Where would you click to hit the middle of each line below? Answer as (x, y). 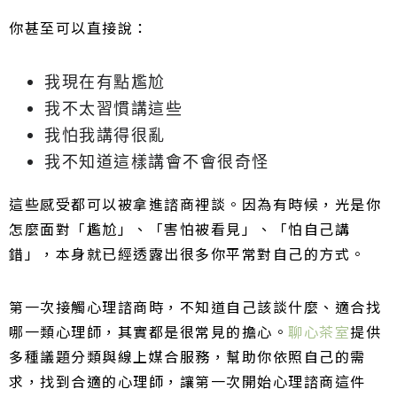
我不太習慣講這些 (113, 109)
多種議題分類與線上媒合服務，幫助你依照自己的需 (187, 357)
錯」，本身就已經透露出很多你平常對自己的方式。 (187, 254)
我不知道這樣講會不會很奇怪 (157, 162)
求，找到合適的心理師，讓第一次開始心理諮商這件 (187, 381)
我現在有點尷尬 (105, 82)
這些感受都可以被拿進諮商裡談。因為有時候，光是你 (195, 204)
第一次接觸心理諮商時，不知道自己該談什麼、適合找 (195, 307)
